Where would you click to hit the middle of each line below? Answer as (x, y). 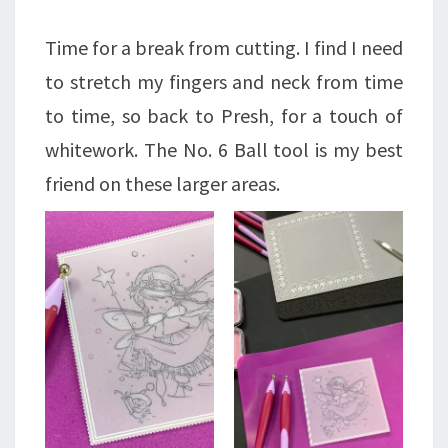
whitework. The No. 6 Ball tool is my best (224, 149)
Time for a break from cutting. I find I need (224, 47)
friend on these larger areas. (162, 183)
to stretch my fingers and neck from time (224, 81)
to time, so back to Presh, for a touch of (224, 115)
